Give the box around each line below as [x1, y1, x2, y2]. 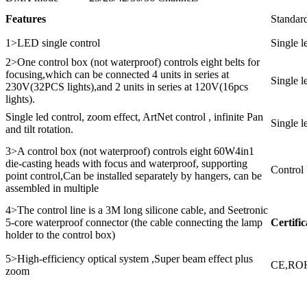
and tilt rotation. [5, 123, 73, 136]
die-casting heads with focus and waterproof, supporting [5, 158, 247, 170]
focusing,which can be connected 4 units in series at [5, 69, 229, 81]
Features [5, 13, 46, 25]
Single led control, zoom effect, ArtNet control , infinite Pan [5, 111, 263, 123]
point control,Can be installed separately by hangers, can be [5, 170, 262, 182]
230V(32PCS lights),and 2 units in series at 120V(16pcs [5, 81, 248, 93]
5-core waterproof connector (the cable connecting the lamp [5, 217, 262, 229]
